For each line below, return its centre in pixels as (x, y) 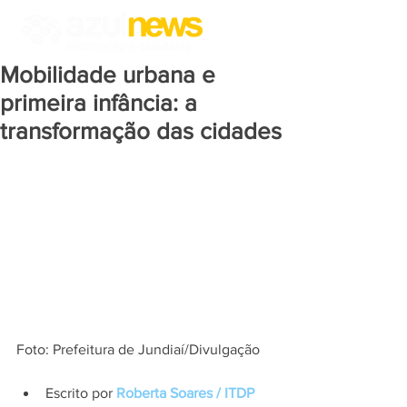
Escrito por (81, 393)
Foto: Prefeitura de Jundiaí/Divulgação (138, 350)
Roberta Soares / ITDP (187, 393)
